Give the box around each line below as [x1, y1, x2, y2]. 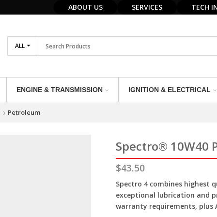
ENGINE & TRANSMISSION [16, 86, 103, 93]
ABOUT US [68, 2, 103, 12]
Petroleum [7, 108, 40, 117]
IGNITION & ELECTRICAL [128, 86, 211, 93]
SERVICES [132, 2, 162, 12]
